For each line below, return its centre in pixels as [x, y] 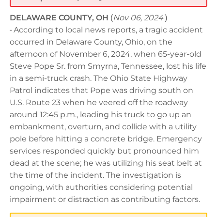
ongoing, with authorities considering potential [101, 187]
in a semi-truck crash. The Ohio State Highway [99, 78]
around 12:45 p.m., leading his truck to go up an [101, 114]
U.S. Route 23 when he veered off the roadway [99, 102]
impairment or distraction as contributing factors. [105, 199]
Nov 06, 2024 [138, 17]
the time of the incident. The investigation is [95, 175]
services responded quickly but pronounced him [104, 151]
